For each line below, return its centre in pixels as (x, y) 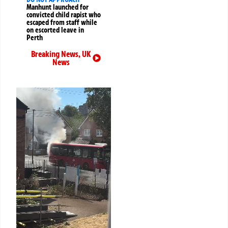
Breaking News (55, 54)
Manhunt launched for (58, 7)
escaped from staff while (62, 22)
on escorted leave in (55, 30)
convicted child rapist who (64, 15)
